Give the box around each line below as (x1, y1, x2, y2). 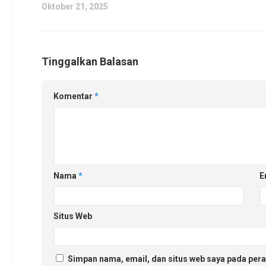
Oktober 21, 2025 (41, 2, 108, 11)
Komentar (53, 91, 94, 101)
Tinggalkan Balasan (41, 55, 138, 68)
